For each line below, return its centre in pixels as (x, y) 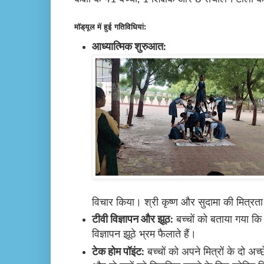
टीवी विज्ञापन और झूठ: (133, 220)
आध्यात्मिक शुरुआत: (129, 47)
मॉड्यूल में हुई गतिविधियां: (110, 27)
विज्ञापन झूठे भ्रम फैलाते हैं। (144, 235)
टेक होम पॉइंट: (118, 252)
